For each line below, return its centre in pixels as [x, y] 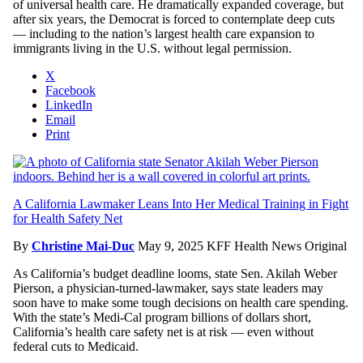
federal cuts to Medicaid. [76, 346]
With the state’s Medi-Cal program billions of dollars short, [162, 317]
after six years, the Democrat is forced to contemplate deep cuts [174, 19]
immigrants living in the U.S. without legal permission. [152, 48]
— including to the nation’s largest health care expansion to [164, 33]
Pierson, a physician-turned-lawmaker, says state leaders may [168, 288]
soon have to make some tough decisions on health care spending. [181, 302]
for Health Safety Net [68, 218]
